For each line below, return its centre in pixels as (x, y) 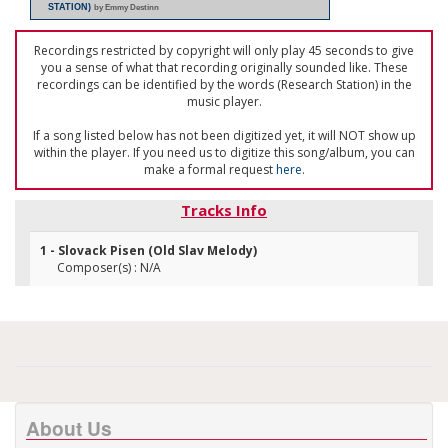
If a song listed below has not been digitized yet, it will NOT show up (224, 135)
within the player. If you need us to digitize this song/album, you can (224, 152)
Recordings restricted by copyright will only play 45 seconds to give (224, 50)
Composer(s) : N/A (109, 267)
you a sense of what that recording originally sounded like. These (224, 67)
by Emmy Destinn (126, 7)
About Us (69, 428)
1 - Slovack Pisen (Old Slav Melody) (148, 250)
